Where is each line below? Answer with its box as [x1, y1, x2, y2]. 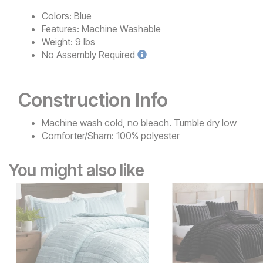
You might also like [9, 160, 144, 181]
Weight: [42, 36, 73, 48]
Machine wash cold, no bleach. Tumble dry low [42, 117, 237, 129]
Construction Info [18, 89, 168, 112]
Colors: [42, 10, 72, 22]
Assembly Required [56, 49, 135, 61]
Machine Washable [82, 23, 161, 35]
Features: [42, 23, 79, 35]
